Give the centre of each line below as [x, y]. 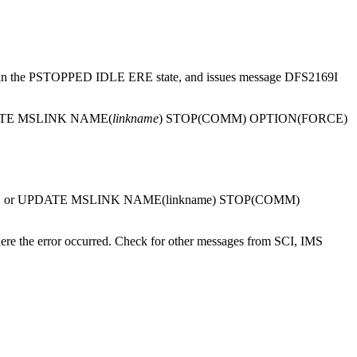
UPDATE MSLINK [69, 200]
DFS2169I [311, 76]
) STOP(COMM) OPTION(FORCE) [253, 118]
